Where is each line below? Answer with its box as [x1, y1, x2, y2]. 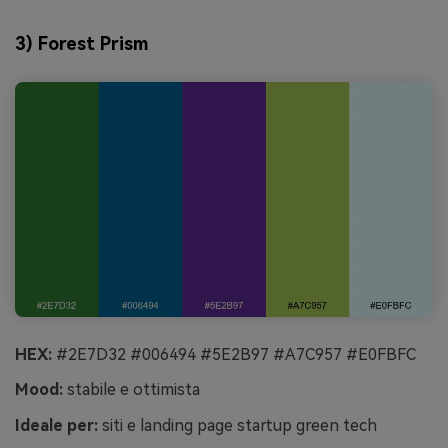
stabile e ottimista [63, 380, 200, 400]
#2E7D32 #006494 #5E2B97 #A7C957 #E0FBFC [52, 344, 416, 364]
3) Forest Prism [15, 33, 148, 55]
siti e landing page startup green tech [98, 416, 377, 436]
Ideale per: [15, 416, 98, 436]
